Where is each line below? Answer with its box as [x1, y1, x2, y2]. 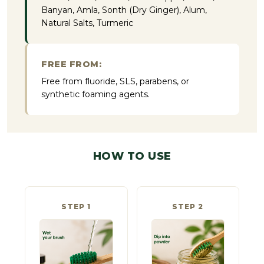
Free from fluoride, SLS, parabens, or [41, 76, 190, 87]
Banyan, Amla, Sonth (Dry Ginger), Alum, [41, 5, 207, 16]
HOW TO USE [93, 150, 171, 163]
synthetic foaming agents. [41, 89, 150, 100]
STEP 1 [61, 202, 91, 212]
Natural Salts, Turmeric [41, 18, 134, 29]
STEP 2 [172, 202, 204, 212]
